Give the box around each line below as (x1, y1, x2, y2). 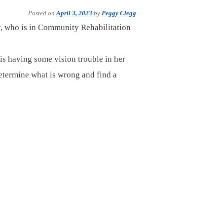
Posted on (28, 9, 56, 17)
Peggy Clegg (102, 9, 136, 17)
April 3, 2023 (56, 9, 92, 17)
